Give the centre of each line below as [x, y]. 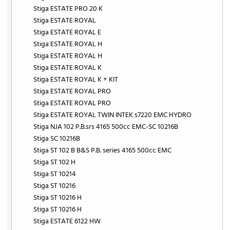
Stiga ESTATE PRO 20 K [68, 9]
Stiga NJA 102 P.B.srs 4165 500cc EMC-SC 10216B [106, 127]
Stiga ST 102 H [55, 162]
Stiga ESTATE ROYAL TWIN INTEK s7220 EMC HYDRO [113, 115]
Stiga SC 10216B [57, 139]
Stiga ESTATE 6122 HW [67, 221]
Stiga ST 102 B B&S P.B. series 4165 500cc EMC [103, 150]
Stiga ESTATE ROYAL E [68, 32]
